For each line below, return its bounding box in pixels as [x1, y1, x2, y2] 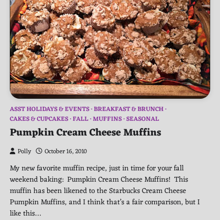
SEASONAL [126, 113, 159, 125]
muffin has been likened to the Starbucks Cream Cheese [10, 184, 186, 197]
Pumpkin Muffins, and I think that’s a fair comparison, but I [10, 195, 200, 209]
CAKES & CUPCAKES [10, 113, 68, 125]
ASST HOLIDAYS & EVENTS [10, 104, 89, 115]
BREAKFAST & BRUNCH [94, 104, 164, 115]
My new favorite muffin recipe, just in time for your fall [10, 162, 184, 175]
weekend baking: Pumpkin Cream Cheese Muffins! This [10, 173, 188, 186]
